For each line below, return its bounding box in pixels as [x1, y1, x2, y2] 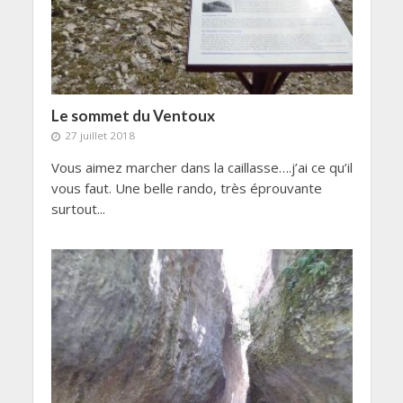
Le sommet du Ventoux [50, 106, 215, 126]
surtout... [50, 200, 105, 219]
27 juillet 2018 [64, 129, 135, 143]
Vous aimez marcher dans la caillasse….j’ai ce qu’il [50, 158, 353, 177]
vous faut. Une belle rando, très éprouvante [50, 179, 322, 198]
